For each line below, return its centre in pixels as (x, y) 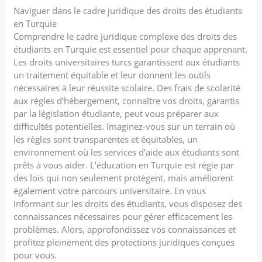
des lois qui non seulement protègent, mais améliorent (124, 177)
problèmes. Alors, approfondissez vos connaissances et (125, 229)
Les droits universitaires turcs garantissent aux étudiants (127, 62)
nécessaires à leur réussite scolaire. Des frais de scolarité (127, 87)
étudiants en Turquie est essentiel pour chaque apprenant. (131, 49)
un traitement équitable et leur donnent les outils (112, 75)
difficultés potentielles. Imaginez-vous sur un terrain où (125, 126)
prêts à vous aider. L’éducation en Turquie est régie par (124, 165)
